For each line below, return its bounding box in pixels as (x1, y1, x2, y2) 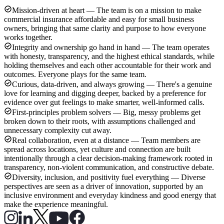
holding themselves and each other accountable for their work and (4, 61, 211, 70)
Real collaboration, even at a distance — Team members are (12, 136, 200, 145)
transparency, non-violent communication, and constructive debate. (4, 163, 214, 172)
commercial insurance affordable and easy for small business (4, 15, 194, 24)
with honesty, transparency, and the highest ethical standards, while (4, 52, 214, 61)
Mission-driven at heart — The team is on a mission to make (12, 6, 201, 15)
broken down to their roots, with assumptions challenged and (4, 117, 195, 126)
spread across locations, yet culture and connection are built (4, 145, 190, 154)
